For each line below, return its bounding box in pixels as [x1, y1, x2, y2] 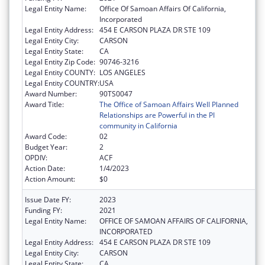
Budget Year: [25, 142, 67, 153]
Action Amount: [25, 174, 75, 185]
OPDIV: [25, 153, 47, 163]
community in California [99, 121, 177, 131]
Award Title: [25, 99, 64, 110]
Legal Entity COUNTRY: [25, 78, 99, 89]
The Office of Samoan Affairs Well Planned [99, 99, 238, 110]
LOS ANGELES [99, 67, 146, 78]
